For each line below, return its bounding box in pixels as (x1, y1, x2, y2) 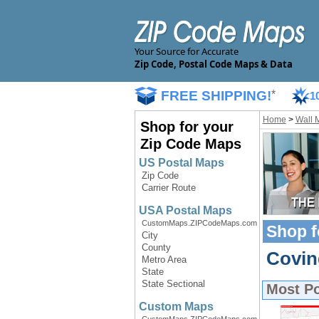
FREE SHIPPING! (160, 88, 271, 103)
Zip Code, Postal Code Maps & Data (134, 58, 293, 70)
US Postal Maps (138, 157, 224, 169)
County (141, 242, 171, 253)
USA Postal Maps (138, 204, 232, 216)
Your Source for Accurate (134, 45, 239, 58)
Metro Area (141, 254, 187, 265)
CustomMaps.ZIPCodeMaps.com (141, 219, 257, 227)
